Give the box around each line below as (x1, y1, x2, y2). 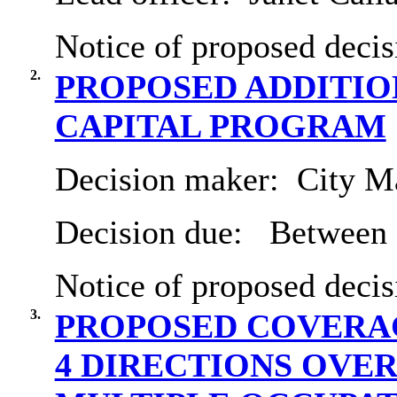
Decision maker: (54, 160, 288, 198)
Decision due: (54, 214, 261, 252)
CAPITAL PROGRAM (54, 107, 386, 145)
